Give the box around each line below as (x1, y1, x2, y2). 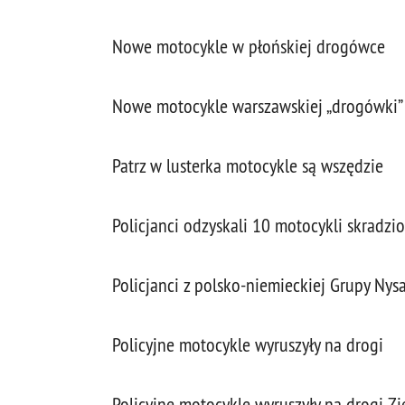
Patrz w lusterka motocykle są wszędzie (112, 154, 383, 178)
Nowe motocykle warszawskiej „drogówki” (112, 94, 403, 118)
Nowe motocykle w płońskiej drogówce (112, 34, 385, 59)
